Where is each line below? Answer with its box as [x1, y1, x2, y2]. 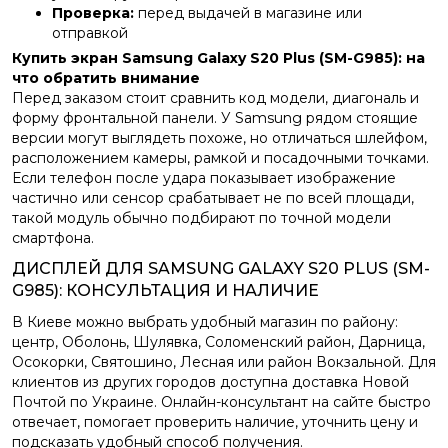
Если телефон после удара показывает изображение [12, 169, 396, 187]
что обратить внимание [12, 69, 200, 87]
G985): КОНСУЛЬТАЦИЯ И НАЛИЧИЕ [12, 281, 319, 300]
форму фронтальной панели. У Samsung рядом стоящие [12, 109, 418, 127]
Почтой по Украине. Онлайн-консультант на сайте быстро [12, 393, 431, 411]
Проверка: [52, 4, 134, 22]
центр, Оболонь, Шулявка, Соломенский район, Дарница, [12, 333, 425, 351]
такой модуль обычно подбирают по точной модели [12, 209, 391, 227]
